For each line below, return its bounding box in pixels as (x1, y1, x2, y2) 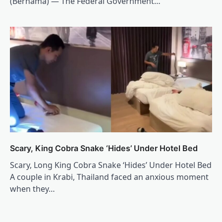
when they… (10, 183, 55, 194)
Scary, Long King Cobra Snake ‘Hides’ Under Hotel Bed (10, 159, 212, 170)
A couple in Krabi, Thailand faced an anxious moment (10, 171, 209, 182)
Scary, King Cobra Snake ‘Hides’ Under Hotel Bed (10, 143, 198, 153)
